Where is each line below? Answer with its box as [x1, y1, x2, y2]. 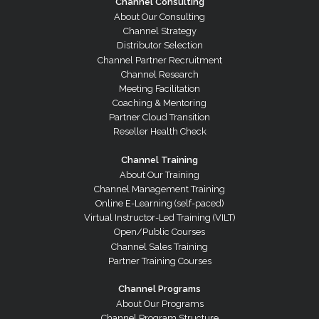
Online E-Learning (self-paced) [95, 198, 224, 209]
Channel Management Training [94, 183, 225, 194]
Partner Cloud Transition [109, 112, 210, 123]
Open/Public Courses [114, 226, 205, 238]
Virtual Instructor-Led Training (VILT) [83, 212, 236, 224]
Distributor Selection [116, 40, 203, 51]
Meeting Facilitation [119, 83, 200, 94]
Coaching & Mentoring [113, 98, 206, 109]
